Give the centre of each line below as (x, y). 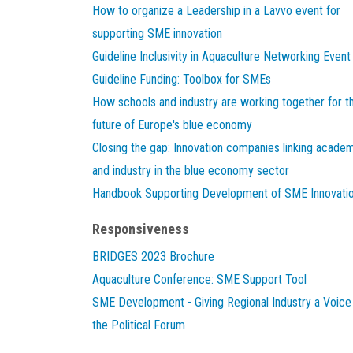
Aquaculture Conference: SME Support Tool (199, 279)
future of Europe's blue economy (172, 125)
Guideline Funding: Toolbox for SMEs (182, 79)
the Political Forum (139, 325)
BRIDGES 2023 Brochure (153, 256)
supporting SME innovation (157, 33)
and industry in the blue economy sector (191, 171)
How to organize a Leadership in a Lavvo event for (216, 11)
